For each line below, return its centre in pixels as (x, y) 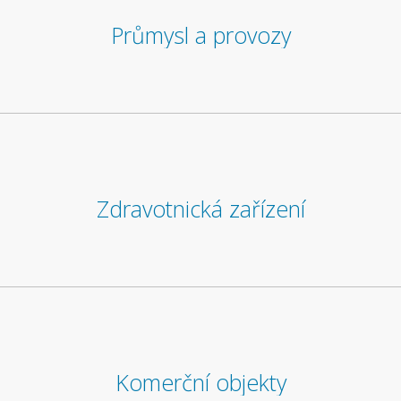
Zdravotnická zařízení (200, 209)
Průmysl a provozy (200, 35)
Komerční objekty (200, 382)
